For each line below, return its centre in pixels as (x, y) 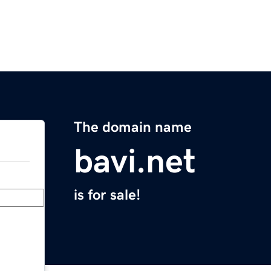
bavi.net (135, 161)
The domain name (133, 127)
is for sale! (107, 195)
